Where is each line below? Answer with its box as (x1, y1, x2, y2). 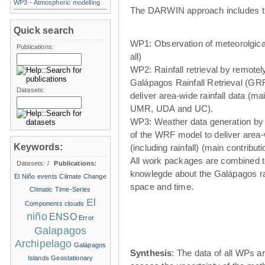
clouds (64, 199, 85, 207)
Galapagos (34, 224, 87, 237)
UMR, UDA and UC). (130, 103, 214, 114)
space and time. (130, 181, 193, 192)
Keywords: (14, 141, 63, 152)
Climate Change (59, 172, 106, 180)
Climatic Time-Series (30, 185, 91, 193)
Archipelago (14, 237, 72, 250)
